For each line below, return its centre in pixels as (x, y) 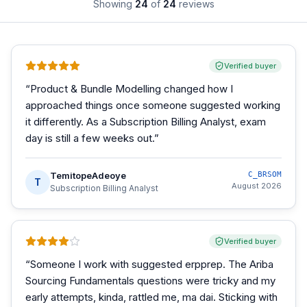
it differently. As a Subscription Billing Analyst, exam (146, 122)
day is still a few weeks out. (90, 138)
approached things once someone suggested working (153, 105)
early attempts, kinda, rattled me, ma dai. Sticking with (151, 297)
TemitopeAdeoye (88, 175)
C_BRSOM (265, 174)
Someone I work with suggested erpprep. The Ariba (152, 264)
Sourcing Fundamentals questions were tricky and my (150, 281)
